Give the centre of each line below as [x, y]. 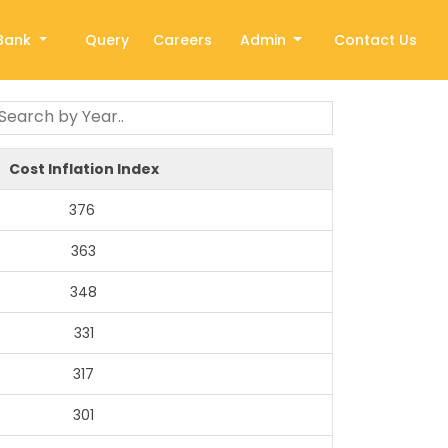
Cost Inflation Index [83, 169]
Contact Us [375, 39]
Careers [183, 39]
